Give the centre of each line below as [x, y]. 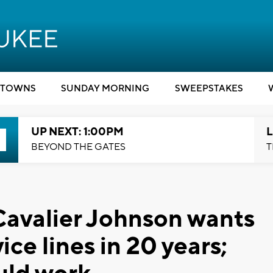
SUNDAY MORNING [105, 89]
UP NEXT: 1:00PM [77, 132]
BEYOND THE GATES [78, 147]
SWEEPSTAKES [209, 89]
